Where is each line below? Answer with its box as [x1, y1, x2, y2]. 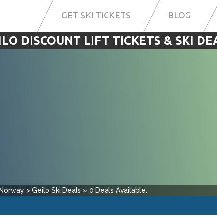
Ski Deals [51, 186, 81, 194]
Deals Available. [93, 186, 147, 194]
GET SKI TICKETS [62, 10, 131, 20]
